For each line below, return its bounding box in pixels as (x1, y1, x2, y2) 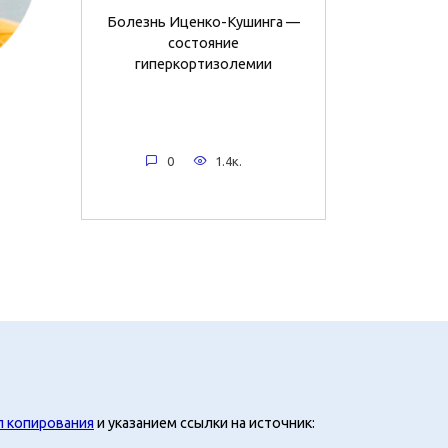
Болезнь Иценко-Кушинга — (107, 13, 300, 30)
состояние (168, 34, 239, 51)
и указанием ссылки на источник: (94, 414, 315, 431)
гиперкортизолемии (135, 55, 272, 72)
